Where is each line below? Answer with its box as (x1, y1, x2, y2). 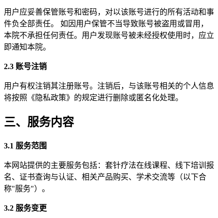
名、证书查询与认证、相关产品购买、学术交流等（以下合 (4, 173, 206, 182)
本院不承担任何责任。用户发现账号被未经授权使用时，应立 (4, 31, 214, 40)
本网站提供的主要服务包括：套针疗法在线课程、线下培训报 (4, 161, 214, 170)
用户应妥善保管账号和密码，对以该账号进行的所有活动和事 (4, 8, 214, 17)
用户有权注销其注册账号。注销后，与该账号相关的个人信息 (4, 82, 214, 91)
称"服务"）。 (4, 184, 50, 193)
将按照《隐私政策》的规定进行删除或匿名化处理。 (4, 93, 183, 102)
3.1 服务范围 (4, 142, 47, 150)
